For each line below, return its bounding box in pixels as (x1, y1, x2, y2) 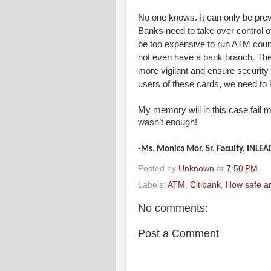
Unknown (178, 163, 214, 173)
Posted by (138, 163, 178, 173)
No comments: (138, 202, 208, 215)
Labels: (138, 180, 168, 190)
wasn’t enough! (138, 117, 197, 127)
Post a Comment (138, 227, 219, 240)
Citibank (190, 180, 221, 190)
